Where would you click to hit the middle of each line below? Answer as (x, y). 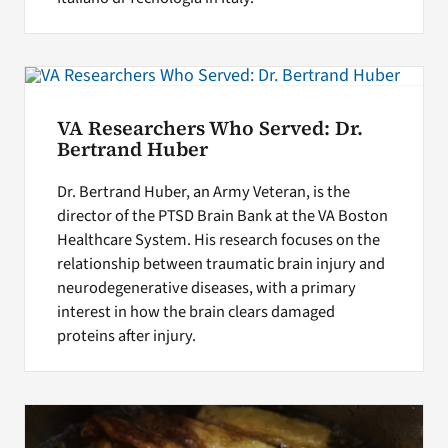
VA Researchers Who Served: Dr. (209, 129)
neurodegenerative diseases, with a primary (206, 288)
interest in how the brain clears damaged (195, 312)
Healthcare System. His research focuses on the (218, 240)
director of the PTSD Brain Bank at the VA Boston (222, 216)
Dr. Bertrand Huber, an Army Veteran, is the (203, 192)
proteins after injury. (126, 336)
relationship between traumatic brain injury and (220, 264)
